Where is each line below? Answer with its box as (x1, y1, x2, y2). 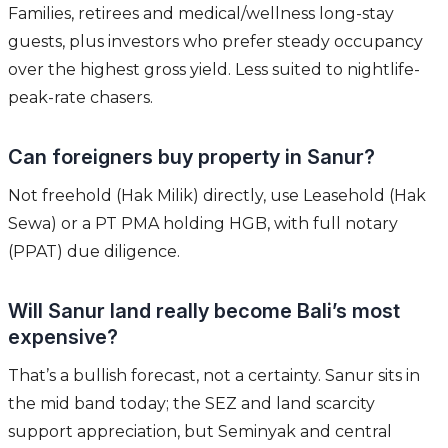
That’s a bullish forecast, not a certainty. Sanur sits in (8, 366, 420, 386)
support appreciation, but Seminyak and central (8, 422, 392, 442)
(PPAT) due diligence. (8, 242, 180, 262)
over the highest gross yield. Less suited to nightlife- (8, 60, 420, 80)
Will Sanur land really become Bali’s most (8, 299, 400, 324)
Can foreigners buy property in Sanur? (8, 145, 375, 170)
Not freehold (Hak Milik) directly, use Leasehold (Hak (8, 186, 426, 206)
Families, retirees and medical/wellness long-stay (8, 4, 394, 24)
